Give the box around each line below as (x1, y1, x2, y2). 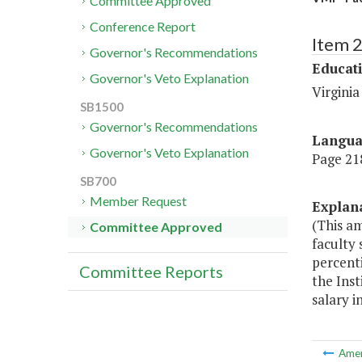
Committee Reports (79, 262, 223, 282)
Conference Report (90, 19, 196, 35)
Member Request (90, 193, 187, 209)
